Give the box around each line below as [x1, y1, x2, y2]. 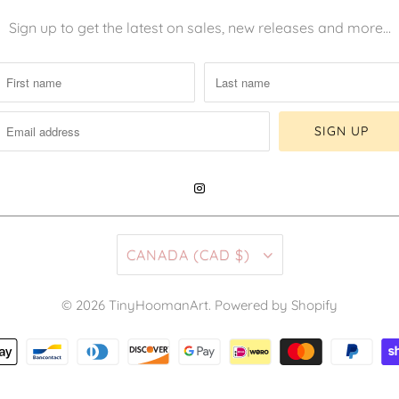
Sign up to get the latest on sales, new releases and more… [8, 18, 391, 37]
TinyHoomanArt [109, 296, 208, 313]
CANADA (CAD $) [234, 245, 255, 264]
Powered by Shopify [215, 296, 338, 313]
